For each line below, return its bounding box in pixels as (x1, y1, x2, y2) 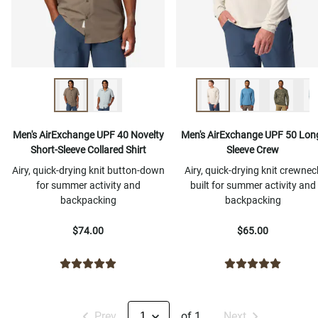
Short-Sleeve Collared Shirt (30, 144, 146, 155)
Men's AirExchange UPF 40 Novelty (12, 129, 164, 141)
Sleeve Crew (226, 144, 279, 155)
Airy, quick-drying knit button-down (11, 165, 165, 176)
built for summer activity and (190, 180, 316, 191)
